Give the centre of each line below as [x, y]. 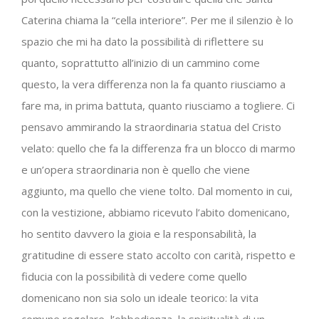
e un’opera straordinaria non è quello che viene [136, 169]
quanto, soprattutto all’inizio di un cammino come [141, 62]
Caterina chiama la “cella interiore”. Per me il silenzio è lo [157, 20]
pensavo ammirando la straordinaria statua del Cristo [151, 126]
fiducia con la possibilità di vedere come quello [134, 276]
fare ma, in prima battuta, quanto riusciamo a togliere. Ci [158, 105]
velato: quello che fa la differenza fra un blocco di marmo [158, 148]
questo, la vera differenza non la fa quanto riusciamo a [153, 84]
